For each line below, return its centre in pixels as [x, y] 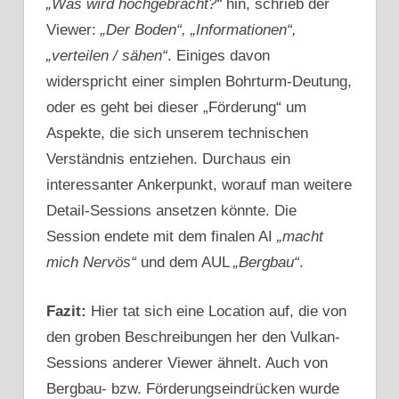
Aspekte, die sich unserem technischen [177, 134]
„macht [300, 237]
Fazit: [69, 311]
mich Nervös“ [91, 263]
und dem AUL [185, 263]
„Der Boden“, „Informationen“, [199, 30]
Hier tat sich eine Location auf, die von [219, 311]
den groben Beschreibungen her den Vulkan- [193, 337]
